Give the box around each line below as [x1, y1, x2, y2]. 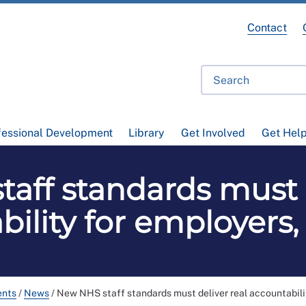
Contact [247, 21, 288, 34]
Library [128, 126, 165, 140]
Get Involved [180, 126, 245, 140]
